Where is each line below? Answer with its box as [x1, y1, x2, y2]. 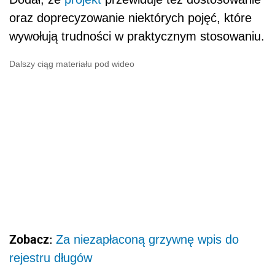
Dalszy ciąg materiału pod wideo [9, 59, 134, 69]
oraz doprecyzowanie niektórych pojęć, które [9, 11, 252, 25]
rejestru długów [9, 250, 92, 265]
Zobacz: [9, 230, 56, 247]
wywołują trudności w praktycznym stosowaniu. [9, 29, 265, 44]
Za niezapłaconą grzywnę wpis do [56, 232, 239, 246]
